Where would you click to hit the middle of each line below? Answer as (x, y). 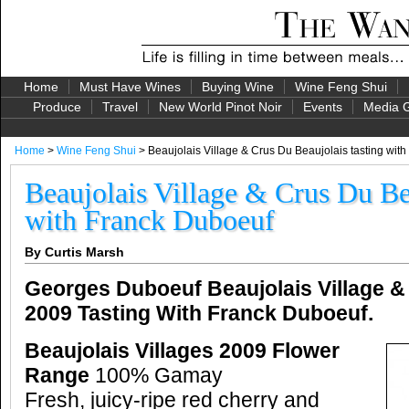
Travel (120, 107)
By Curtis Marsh (74, 252)
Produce (57, 107)
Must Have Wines (130, 87)
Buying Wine (237, 87)
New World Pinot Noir (220, 107)
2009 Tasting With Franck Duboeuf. (199, 314)
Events (323, 107)
